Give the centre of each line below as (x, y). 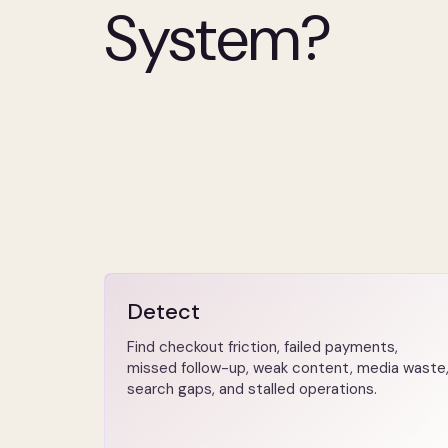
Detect (163, 311)
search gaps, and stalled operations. (252, 389)
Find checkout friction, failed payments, (262, 347)
